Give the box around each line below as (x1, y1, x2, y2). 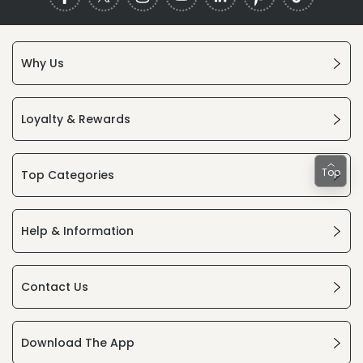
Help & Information (21, 223, 134, 240)
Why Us (21, 55, 64, 72)
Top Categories (21, 167, 114, 184)
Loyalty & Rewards (21, 111, 130, 128)
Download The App (21, 335, 135, 352)
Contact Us (21, 279, 88, 296)
